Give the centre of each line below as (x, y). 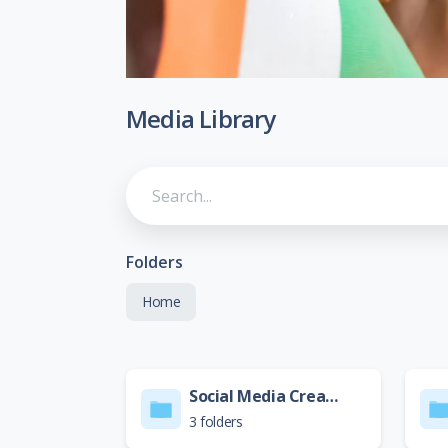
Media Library (201, 119)
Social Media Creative (332, 396)
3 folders (216, 422)
